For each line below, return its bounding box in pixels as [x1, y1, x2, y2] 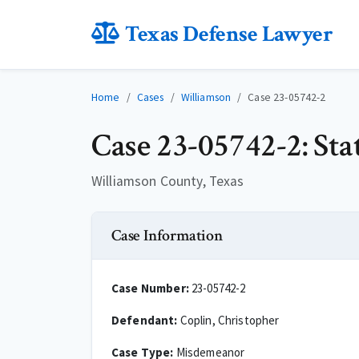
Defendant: [111, 313, 178, 328]
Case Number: [111, 280, 189, 296]
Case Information [111, 225, 223, 246]
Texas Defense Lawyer [125, 19, 333, 49]
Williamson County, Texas [91, 172, 244, 190]
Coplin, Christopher [177, 313, 280, 328]
